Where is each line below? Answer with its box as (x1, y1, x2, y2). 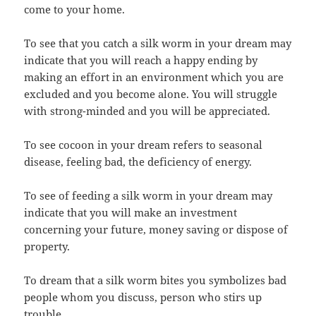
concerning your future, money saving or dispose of (24, 222, 288, 237)
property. (24, 239, 71, 254)
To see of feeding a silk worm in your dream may (24, 188, 273, 203)
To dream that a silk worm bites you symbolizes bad (24, 273, 287, 288)
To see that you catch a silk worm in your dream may (24, 36, 292, 51)
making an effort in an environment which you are (24, 70, 284, 85)
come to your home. (24, 2, 126, 17)
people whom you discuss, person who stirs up (24, 290, 262, 305)
